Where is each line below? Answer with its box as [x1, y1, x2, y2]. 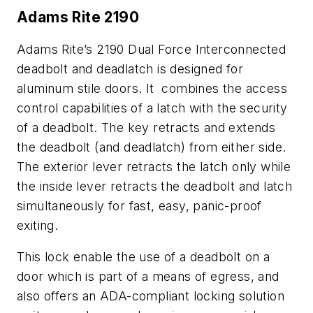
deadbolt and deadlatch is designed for [17, 61, 244, 76]
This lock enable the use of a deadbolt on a [17, 249, 270, 265]
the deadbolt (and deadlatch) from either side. [17, 139, 286, 154]
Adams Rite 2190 [17, 8, 139, 27]
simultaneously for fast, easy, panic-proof [17, 198, 262, 213]
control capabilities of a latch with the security [17, 100, 288, 115]
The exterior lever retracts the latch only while [17, 159, 291, 174]
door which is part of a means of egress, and [17, 269, 279, 284]
